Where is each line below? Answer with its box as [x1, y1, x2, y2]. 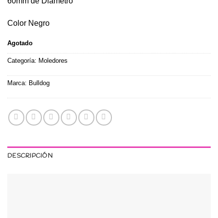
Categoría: [7, 57, 38, 65]
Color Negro [7, 18, 50, 27]
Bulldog [29, 79, 50, 87]
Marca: [7, 79, 29, 87]
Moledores [38, 57, 68, 65]
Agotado [7, 39, 33, 47]
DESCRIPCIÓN [7, 152, 53, 161]
